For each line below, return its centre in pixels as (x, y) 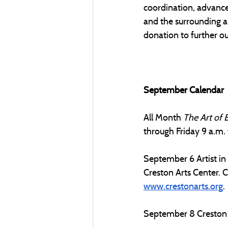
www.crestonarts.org (183, 186)
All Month (162, 117)
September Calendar (184, 90)
